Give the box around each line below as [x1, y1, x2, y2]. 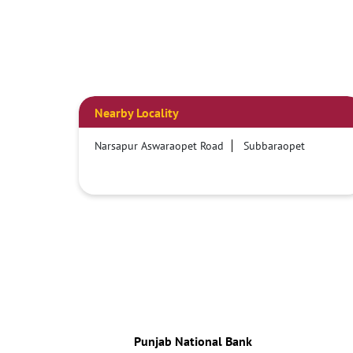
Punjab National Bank [133, 333, 252, 349]
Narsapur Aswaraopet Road [94, 138, 224, 153]
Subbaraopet [243, 138, 305, 153]
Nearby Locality [94, 104, 179, 121]
